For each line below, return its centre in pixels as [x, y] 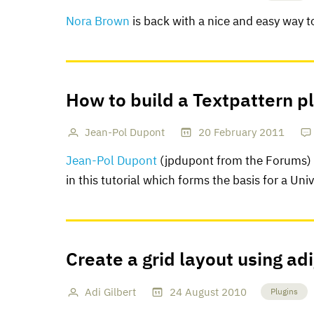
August [202, 292]
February [235, 133]
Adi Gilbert [111, 292]
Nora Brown [98, 22]
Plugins [284, 292]
